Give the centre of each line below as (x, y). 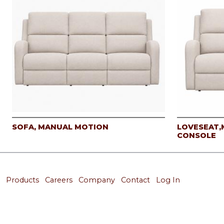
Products (22, 180)
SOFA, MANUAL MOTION (60, 127)
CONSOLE (196, 136)
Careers (59, 180)
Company (97, 180)
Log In (168, 180)
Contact (135, 180)
